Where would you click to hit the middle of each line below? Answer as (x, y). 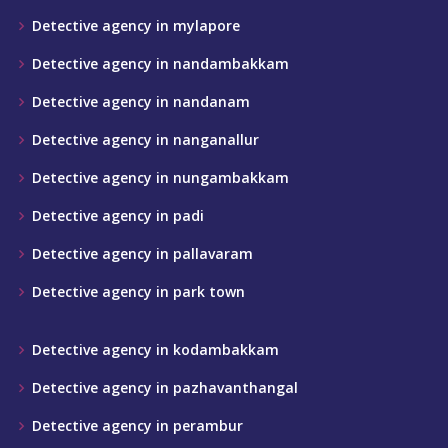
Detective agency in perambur (137, 425)
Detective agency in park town (138, 291)
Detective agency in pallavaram (142, 253)
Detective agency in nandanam (141, 101)
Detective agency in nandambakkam (160, 63)
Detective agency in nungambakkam (160, 177)
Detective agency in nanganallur (145, 139)
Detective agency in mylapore (136, 25)
